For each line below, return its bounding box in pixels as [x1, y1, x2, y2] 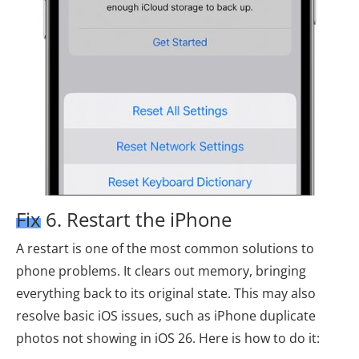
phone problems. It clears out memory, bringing [16, 261, 306, 280]
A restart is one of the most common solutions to [16, 239, 314, 257]
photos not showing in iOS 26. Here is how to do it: [16, 329, 320, 347]
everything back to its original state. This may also [16, 284, 316, 302]
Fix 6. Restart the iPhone [16, 205, 232, 232]
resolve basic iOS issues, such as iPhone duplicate [16, 306, 316, 325]
